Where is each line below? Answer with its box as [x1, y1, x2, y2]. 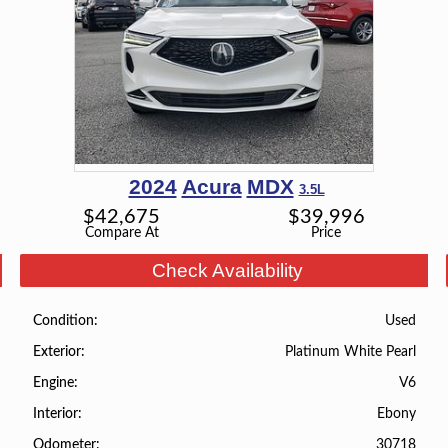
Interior [32, 407, 78, 422]
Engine [32, 376, 74, 390]
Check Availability [151, 260, 303, 282]
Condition [32, 313, 94, 328]
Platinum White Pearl [285, 343, 417, 359]
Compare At [84, 225, 159, 241]
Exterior [32, 344, 81, 359]
